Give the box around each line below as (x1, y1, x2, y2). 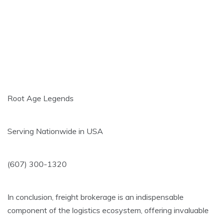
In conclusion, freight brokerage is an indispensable (7, 192, 184, 202)
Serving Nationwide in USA (7, 126, 103, 136)
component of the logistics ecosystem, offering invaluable (7, 205, 209, 215)
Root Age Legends (7, 93, 74, 103)
